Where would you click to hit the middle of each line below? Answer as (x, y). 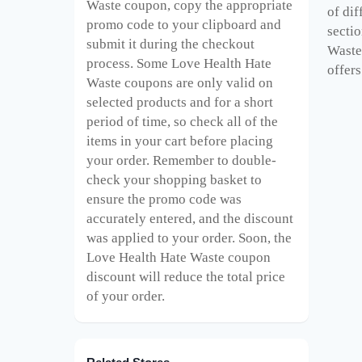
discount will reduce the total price (186, 276)
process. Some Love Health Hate (179, 63)
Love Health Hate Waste (156, 257)
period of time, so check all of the (182, 121)
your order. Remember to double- (181, 160)
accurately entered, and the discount (190, 218)
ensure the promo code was (164, 199)
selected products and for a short (180, 102)
